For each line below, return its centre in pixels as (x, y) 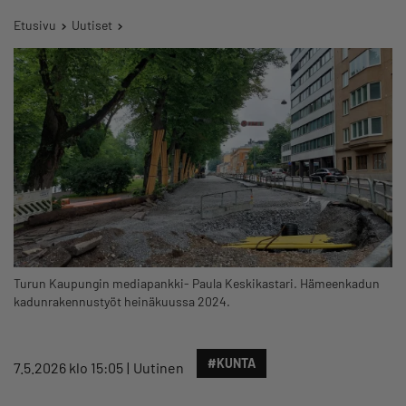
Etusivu (35, 25)
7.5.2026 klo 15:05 (68, 367)
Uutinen (159, 367)
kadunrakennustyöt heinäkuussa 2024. (122, 301)
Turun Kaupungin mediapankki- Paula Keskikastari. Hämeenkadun (197, 283)
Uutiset (92, 25)
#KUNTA (232, 362)
